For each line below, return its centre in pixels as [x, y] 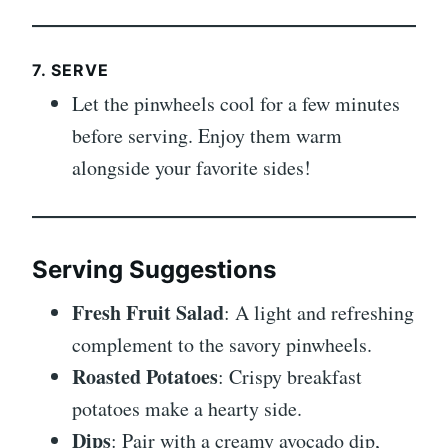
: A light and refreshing [319, 313]
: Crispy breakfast [290, 377]
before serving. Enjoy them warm [207, 136]
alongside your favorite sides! [191, 168]
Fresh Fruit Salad [148, 313]
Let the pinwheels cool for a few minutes [236, 104]
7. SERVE [70, 70]
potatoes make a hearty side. [187, 409]
